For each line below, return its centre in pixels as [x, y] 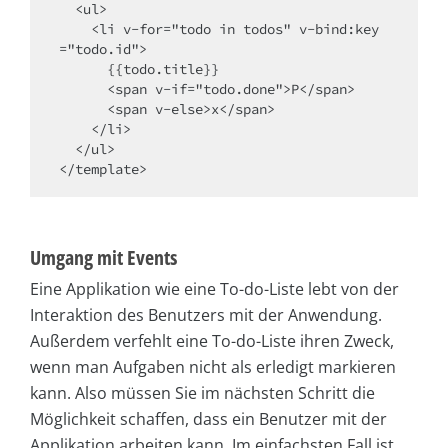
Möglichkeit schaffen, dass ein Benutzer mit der [208, 419]
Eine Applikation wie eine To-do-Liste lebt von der [214, 289]
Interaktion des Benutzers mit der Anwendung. [206, 315]
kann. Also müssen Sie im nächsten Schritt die [202, 393]
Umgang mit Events [103, 258]
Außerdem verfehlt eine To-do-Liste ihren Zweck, [212, 341]
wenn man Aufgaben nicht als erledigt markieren [213, 367]
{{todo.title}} [83, 69]
